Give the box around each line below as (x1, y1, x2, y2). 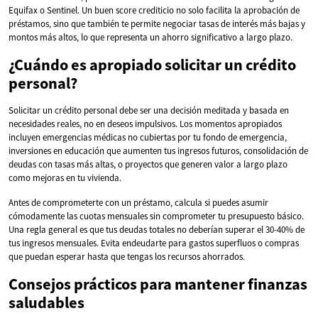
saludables (9, 292, 84, 312)
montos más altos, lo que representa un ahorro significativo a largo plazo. (9, 31, 292, 43)
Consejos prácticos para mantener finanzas (9, 273, 307, 294)
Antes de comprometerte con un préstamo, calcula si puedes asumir (9, 196, 268, 209)
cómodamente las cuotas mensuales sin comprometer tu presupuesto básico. (9, 209, 304, 222)
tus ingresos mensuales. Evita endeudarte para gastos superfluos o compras (9, 236, 299, 249)
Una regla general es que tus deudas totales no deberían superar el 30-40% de (9, 223, 305, 236)
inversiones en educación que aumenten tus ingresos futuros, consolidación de (9, 144, 308, 157)
